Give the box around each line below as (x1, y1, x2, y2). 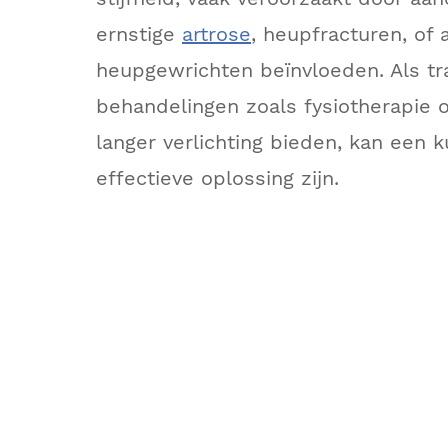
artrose (182, 22, 251, 46)
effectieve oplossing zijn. (96, 166, 339, 190)
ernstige (96, 22, 182, 46)
